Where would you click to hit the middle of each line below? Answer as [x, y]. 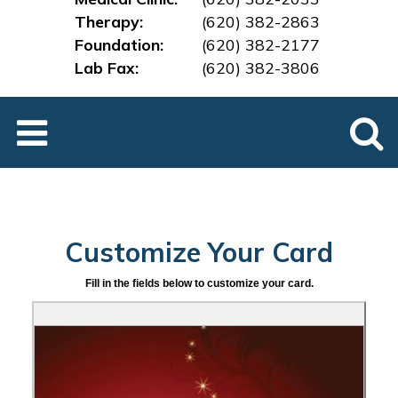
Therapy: [109, 21]
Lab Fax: [107, 67]
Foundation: [119, 44]
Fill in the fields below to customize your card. [199, 283]
